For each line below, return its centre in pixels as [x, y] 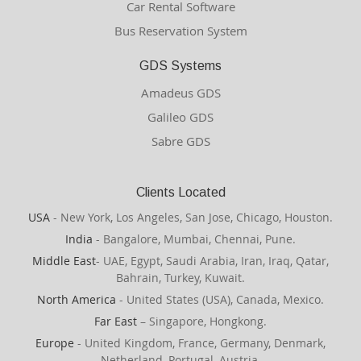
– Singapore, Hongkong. [202, 322]
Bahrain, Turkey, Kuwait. [180, 278]
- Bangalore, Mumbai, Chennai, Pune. [194, 240]
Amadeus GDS [180, 93]
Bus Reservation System [180, 31]
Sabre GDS [180, 141]
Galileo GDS [180, 117]
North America [77, 300]
